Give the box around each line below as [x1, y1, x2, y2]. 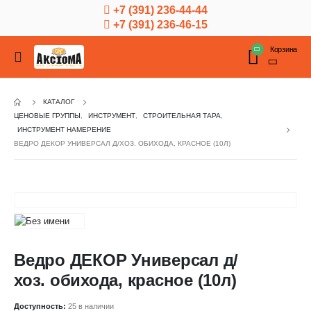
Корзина [269, 44, 297, 53]
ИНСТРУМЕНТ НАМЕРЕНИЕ [17, 126, 111, 133]
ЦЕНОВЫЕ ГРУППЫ [14, 112, 81, 119]
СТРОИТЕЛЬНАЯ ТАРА [143, 112, 221, 119]
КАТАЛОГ [43, 98, 74, 106]
